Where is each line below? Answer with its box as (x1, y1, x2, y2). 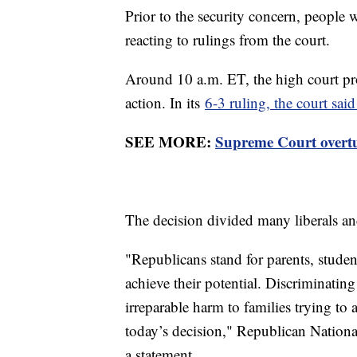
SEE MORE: (125, 131, 215, 153)
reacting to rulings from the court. (125, 29, 335, 50)
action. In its (125, 92, 205, 113)
